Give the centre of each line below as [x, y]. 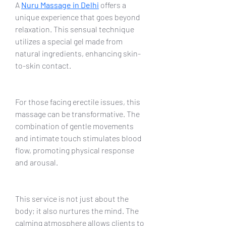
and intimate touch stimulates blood [79, 138]
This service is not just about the [73, 198]
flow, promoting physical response [75, 150]
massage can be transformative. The [78, 114]
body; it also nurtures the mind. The [78, 210]
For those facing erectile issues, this [78, 101]
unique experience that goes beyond [78, 17]
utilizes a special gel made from [70, 41]
